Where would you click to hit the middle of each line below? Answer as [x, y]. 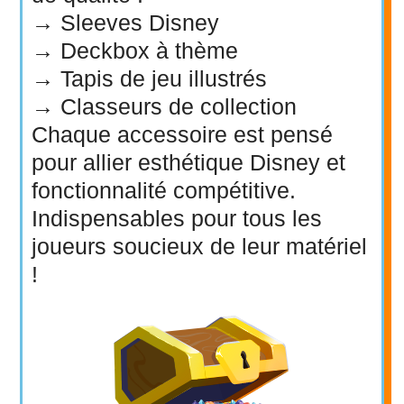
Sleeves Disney [140, 23]
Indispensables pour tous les [177, 219]
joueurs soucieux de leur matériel [200, 247]
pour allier [85, 163]
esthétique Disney [230, 163]
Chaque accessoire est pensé [183, 135]
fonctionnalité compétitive [161, 191]
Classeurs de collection [179, 107]
